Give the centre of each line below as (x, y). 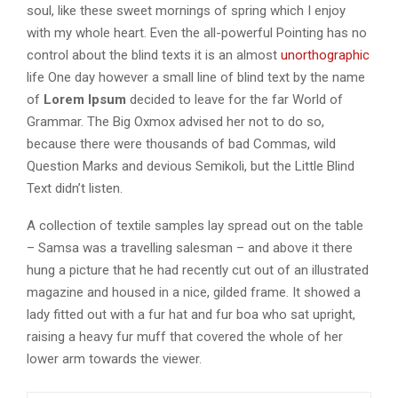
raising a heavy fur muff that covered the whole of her (185, 336)
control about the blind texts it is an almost (154, 55)
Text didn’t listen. (75, 188)
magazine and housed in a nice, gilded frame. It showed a (194, 292)
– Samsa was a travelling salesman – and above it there (190, 247)
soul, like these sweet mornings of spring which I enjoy (186, 10)
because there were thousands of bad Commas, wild (181, 143)
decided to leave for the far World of (235, 99)
